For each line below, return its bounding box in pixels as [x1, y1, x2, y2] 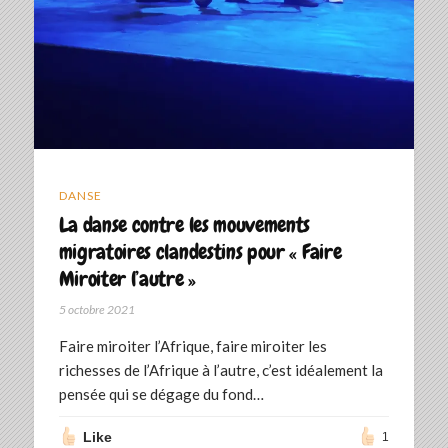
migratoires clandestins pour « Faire [58, 238, 342, 266]
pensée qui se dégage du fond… [58, 385, 264, 404]
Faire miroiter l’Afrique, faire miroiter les [58, 337, 327, 356]
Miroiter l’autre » [58, 265, 196, 293]
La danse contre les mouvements [58, 211, 311, 239]
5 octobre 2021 [58, 302, 135, 318]
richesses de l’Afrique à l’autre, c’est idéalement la [58, 361, 383, 380]
